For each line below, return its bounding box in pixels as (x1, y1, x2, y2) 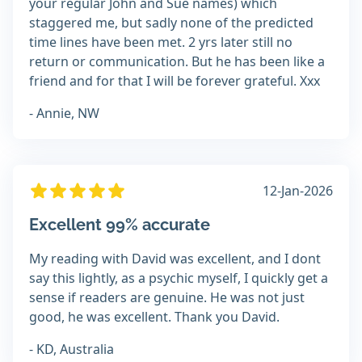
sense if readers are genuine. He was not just (29, 288, 305, 307)
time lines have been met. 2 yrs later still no (29, 33, 293, 52)
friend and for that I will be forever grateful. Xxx (29, 72, 320, 90)
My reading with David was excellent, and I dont (29, 250, 321, 268)
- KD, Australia (29, 340, 114, 359)
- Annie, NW (29, 104, 99, 123)
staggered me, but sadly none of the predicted (29, 14, 314, 32)
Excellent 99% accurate (29, 215, 210, 235)
